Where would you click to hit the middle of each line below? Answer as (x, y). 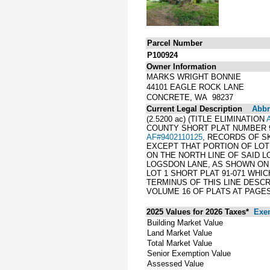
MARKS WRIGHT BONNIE (194, 77)
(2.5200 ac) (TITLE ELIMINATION (206, 119)
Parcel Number (175, 43)
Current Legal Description (194, 108)
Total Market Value (180, 243)
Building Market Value (185, 222)
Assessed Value (175, 263)
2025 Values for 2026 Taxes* (199, 212)
